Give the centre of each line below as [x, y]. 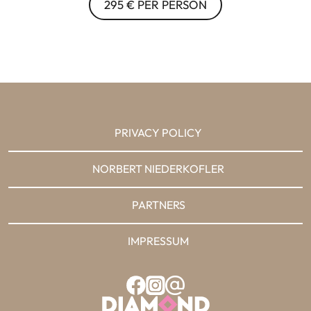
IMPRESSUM [158, 241]
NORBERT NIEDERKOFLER [158, 169]
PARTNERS [158, 205]
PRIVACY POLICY [158, 133]
